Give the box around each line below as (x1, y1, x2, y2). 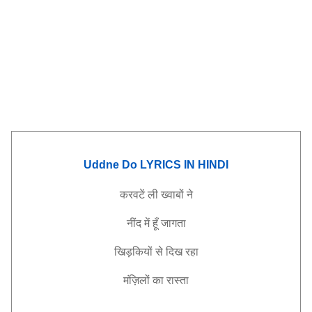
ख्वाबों (160, 189, 184, 201)
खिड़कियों (114, 246, 153, 258)
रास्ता (166, 274, 189, 286)
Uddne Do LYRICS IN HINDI (84, 159, 228, 171)
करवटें (119, 189, 145, 201)
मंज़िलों (123, 274, 150, 286)
